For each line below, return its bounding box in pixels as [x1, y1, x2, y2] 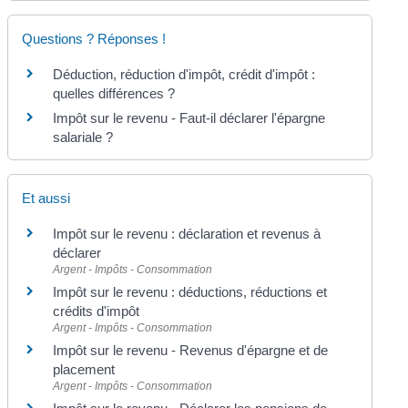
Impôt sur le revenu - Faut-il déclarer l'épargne [53, 109, 326, 126]
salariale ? [53, 128, 114, 145]
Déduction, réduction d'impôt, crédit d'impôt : [53, 66, 316, 82]
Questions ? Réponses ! [22, 30, 167, 46]
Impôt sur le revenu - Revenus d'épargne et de [53, 342, 329, 358]
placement [53, 362, 116, 377]
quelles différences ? [53, 85, 176, 101]
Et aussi [22, 190, 71, 206]
